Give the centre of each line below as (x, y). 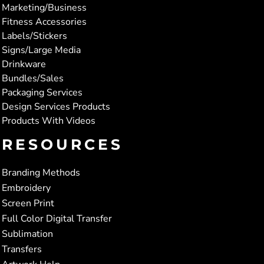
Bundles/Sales (33, 78)
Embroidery (26, 188)
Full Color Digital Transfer (57, 218)
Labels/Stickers (34, 36)
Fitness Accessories (44, 22)
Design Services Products (56, 106)
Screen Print (28, 203)
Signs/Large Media (41, 50)
